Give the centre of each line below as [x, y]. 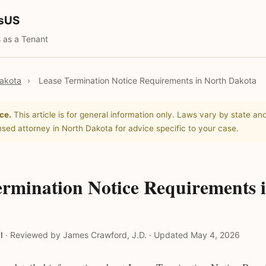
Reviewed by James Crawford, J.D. [78, 235]
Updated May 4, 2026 [197, 235]
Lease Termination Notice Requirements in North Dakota [148, 80]
